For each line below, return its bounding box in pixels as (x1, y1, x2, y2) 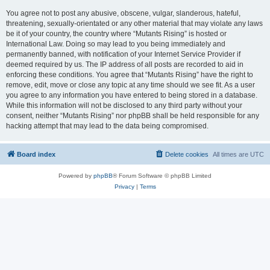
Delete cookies (165, 151, 209, 158)
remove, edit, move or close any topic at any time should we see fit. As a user (6, 81, 255, 89)
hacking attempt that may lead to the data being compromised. (6, 122, 209, 130)
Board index (17, 151, 55, 158)
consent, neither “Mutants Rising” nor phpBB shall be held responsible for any (6, 111, 259, 120)
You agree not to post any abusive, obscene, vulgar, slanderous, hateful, (6, 9, 240, 17)
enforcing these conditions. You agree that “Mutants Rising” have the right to (6, 71, 253, 79)
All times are (213, 151, 250, 158)
